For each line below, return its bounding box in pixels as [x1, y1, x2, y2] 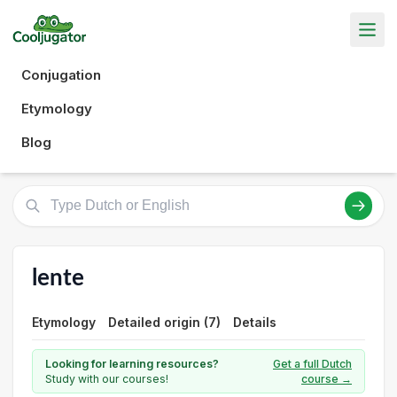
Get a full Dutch [273, 357, 352, 370]
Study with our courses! [45, 372, 168, 385]
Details [233, 315, 276, 330]
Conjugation [21, 66, 101, 83]
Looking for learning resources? [45, 357, 219, 370]
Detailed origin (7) [108, 315, 221, 330]
